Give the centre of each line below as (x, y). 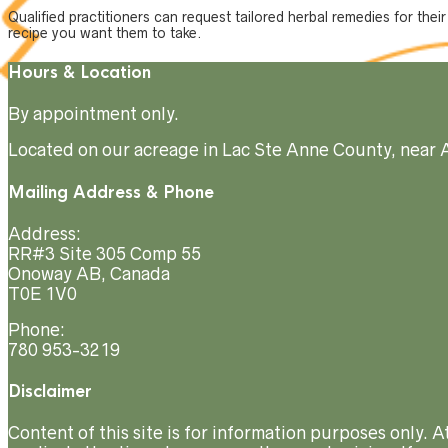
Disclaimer (50, 392)
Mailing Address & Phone (111, 192)
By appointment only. (93, 114)
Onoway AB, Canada (89, 273)
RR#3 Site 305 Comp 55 (104, 253)
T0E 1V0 (42, 293)
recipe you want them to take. (105, 32)
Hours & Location (79, 72)
